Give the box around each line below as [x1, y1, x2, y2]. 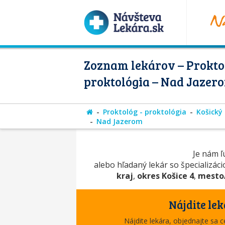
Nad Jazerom [96, 116, 143, 126]
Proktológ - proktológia [103, 106, 186, 117]
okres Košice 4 [137, 170, 194, 181]
